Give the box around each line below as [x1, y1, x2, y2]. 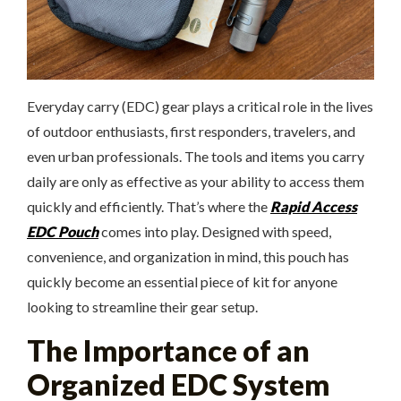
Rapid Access [270, 198, 357, 215]
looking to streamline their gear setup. [27, 298, 258, 315]
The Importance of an [27, 333, 310, 368]
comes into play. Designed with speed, [98, 223, 331, 240]
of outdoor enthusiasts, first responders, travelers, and [27, 123, 355, 140]
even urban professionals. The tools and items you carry [27, 148, 364, 165]
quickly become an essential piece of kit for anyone [27, 273, 337, 290]
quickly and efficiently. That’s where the [27, 198, 270, 215]
